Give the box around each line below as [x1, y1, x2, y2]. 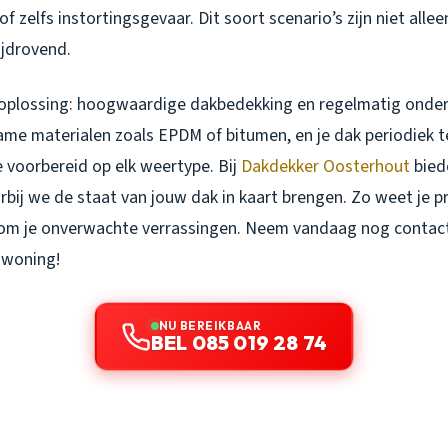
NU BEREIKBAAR [158, 317, 262, 333]
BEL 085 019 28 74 [150, 329, 328, 355]
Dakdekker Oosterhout [241, 154, 410, 180]
